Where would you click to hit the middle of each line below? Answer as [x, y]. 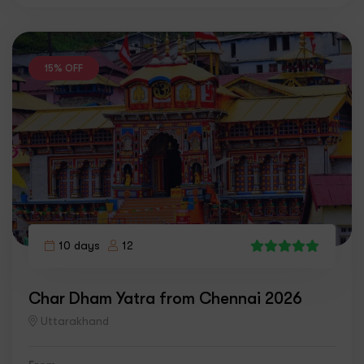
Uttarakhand [75, 321]
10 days [79, 245]
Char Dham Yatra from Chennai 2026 [165, 298]
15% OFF [64, 69]
